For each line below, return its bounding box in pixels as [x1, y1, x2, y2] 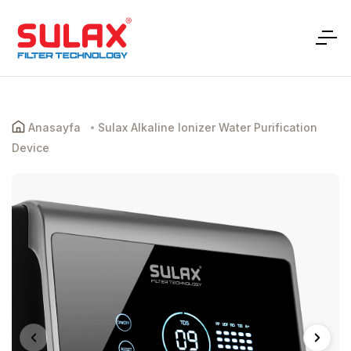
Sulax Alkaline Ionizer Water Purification [98, 121, 317, 134]
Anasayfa [28, 121, 81, 134]
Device [12, 141, 49, 154]
